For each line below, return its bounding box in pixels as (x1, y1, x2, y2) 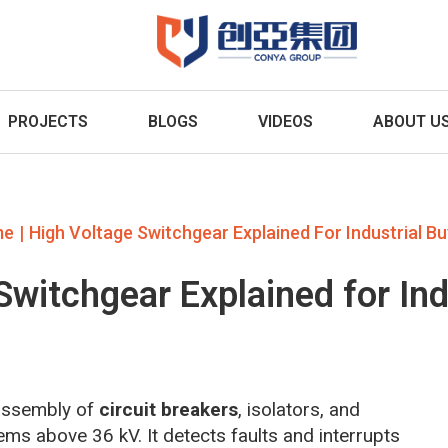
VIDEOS (257, 111, 313, 131)
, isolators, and (238, 397, 360, 421)
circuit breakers (99, 397, 238, 421)
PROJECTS (7, 111, 88, 131)
